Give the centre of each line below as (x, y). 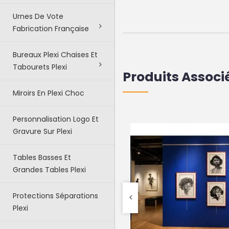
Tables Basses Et (42, 157)
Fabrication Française (51, 29)
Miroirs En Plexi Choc (49, 93)
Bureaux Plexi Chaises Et (55, 55)
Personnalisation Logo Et (56, 119)
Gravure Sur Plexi (42, 131)
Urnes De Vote (38, 16)
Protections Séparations (55, 196)
